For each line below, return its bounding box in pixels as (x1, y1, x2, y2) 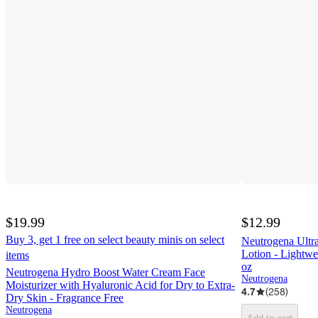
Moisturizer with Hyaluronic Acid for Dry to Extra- (6, 279, 235, 292)
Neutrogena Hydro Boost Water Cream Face (6, 266, 205, 279)
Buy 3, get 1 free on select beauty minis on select (6, 234, 224, 246)
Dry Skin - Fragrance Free (6, 292, 124, 305)
